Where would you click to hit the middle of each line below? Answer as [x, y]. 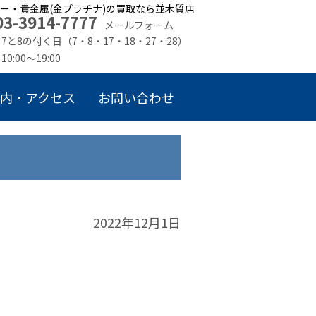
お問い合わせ [136, 97]
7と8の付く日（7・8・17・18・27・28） [95, 41]
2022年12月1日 [137, 222]
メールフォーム [139, 25]
